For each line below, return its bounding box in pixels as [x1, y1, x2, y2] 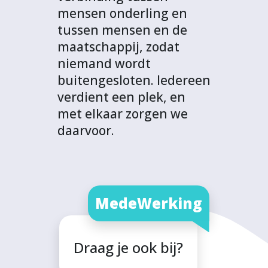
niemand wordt [57, 55, 151, 72]
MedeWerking [95, 193, 202, 214]
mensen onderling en [57, 5, 187, 22]
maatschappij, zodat [57, 38, 179, 56]
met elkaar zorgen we [57, 105, 188, 123]
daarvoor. [57, 122, 114, 139]
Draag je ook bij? [73, 237, 183, 258]
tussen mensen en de [57, 22, 187, 39]
